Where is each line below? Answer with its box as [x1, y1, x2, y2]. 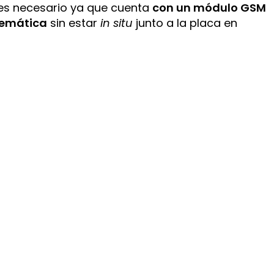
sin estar [47, 15, 101, 31]
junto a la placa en [133, 15, 238, 31]
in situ [100, 15, 133, 31]
